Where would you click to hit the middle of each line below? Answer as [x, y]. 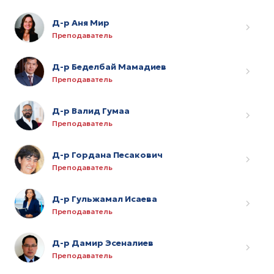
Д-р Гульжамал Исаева [105, 198]
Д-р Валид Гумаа [91, 110]
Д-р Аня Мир [81, 22]
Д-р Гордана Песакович [107, 154]
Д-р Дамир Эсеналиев [103, 243]
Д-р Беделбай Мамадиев [109, 66]
